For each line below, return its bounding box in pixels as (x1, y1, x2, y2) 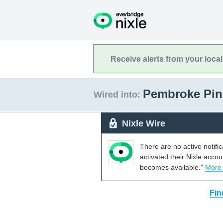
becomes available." (140, 163, 205, 171)
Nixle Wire (122, 118, 165, 128)
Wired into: (94, 90, 140, 100)
